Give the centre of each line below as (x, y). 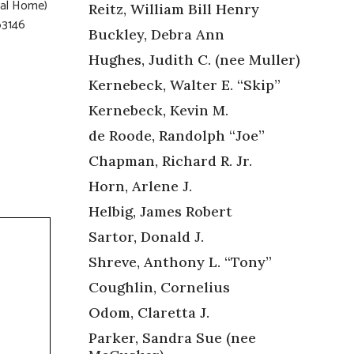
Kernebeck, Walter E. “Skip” (185, 85)
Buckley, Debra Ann (156, 34)
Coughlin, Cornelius (159, 287)
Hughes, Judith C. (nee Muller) (194, 59)
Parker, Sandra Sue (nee (172, 337)
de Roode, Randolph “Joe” (177, 135)
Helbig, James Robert (160, 211)
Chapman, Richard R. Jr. (170, 160)
